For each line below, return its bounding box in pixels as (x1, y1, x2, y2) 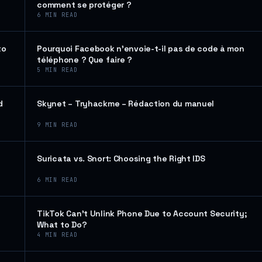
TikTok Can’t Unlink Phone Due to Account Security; (37, 208, 247, 219)
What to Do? (37, 219, 87, 230)
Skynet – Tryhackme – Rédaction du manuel (37, 98, 215, 109)
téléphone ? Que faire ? (37, 54, 132, 65)
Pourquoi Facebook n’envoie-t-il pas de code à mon (37, 43, 244, 54)
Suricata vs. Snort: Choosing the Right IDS (37, 153, 205, 164)
